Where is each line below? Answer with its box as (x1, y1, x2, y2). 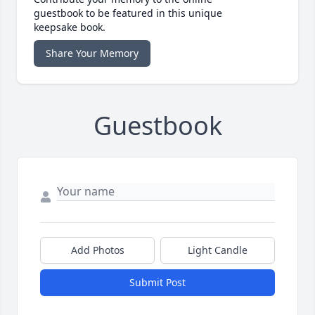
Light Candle (188, 243, 247, 257)
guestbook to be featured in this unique (34, 6, 222, 20)
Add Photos (70, 243, 124, 257)
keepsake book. (34, 20, 105, 34)
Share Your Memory (46, 46, 139, 60)
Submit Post (129, 276, 186, 290)
